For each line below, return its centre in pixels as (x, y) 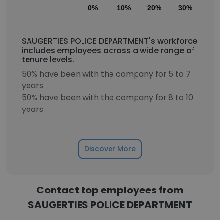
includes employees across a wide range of (108, 50)
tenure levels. (48, 60)
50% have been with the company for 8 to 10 (107, 97)
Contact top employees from (110, 190)
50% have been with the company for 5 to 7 (106, 74)
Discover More (110, 149)
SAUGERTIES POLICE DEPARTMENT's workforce (110, 41)
